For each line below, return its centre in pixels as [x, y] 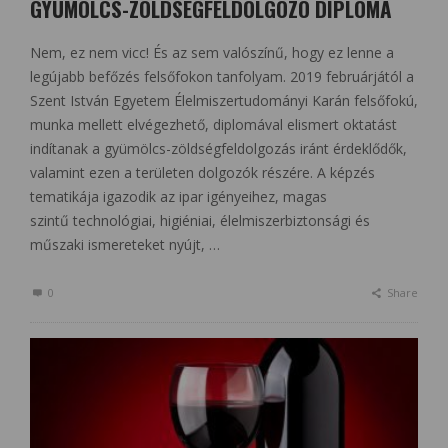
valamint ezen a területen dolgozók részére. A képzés [202, 172]
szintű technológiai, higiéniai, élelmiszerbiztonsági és [200, 220]
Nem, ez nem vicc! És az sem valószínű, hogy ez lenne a [212, 52]
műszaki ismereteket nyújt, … [125, 244]
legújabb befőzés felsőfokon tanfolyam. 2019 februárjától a [222, 76]
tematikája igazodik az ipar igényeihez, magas [178, 196]
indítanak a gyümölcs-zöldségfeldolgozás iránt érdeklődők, [218, 148]
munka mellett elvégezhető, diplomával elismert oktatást [213, 124]
